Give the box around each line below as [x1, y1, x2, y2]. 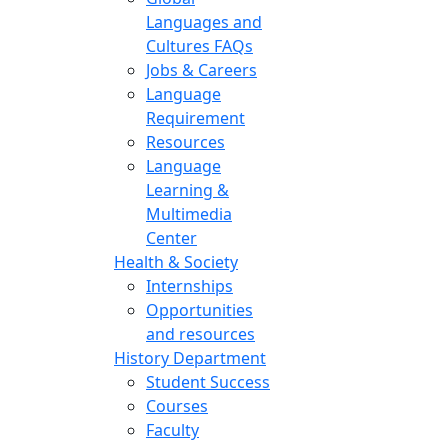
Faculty [146, 418, 199, 441]
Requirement [146, 106, 245, 129]
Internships [146, 274, 233, 297]
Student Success [146, 370, 270, 393]
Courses [146, 394, 208, 417]
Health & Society [114, 250, 238, 273]
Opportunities [146, 298, 253, 321]
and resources [146, 322, 255, 345]
